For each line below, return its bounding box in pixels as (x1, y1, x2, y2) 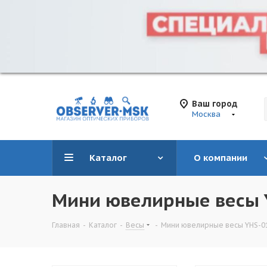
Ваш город (192, 98, 237, 109)
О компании (193, 151, 247, 163)
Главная (52, 220, 80, 229)
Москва (192, 108, 221, 119)
